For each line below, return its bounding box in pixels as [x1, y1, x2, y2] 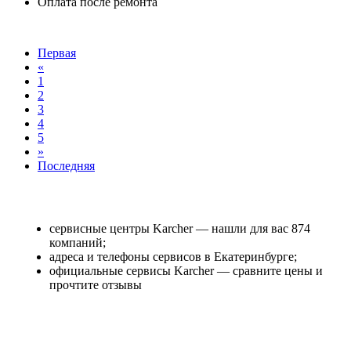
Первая [38, 45, 76, 60]
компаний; [49, 235, 106, 249]
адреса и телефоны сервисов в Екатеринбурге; [49, 249, 297, 263]
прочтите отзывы [49, 277, 142, 291]
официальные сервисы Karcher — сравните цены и [49, 263, 323, 277]
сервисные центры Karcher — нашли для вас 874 [49, 221, 310, 235]
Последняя [38, 158, 95, 172]
